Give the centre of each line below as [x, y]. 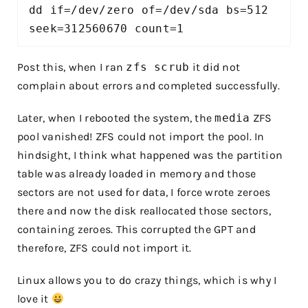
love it [34, 299]
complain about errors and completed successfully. [148, 86]
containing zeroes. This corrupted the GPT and [136, 230]
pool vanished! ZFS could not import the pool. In [141, 137]
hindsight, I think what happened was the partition [150, 155]
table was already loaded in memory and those [137, 174]
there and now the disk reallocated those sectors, [144, 211]
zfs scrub [158, 67]
